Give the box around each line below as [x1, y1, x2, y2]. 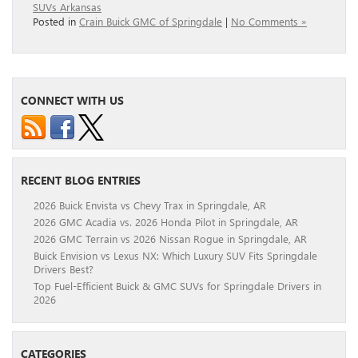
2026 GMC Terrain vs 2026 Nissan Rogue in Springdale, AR [34, 232, 307, 246]
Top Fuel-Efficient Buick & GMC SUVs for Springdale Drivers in [34, 279, 321, 293]
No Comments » [231, 14, 307, 29]
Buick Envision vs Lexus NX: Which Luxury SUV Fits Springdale [34, 249, 317, 263]
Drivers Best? [34, 262, 93, 276]
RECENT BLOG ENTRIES [21, 173, 141, 189]
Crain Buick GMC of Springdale [79, 14, 222, 29]
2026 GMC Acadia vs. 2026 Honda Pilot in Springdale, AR [34, 215, 298, 229]
